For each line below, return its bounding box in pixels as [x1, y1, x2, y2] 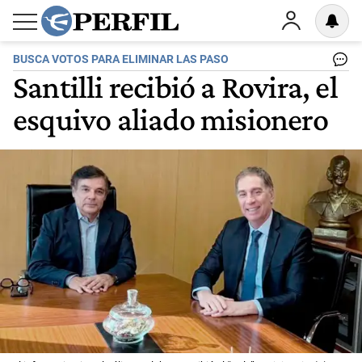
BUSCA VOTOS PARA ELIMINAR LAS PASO [13, 53, 229, 66]
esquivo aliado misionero [13, 100, 328, 137]
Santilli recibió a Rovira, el [13, 68, 338, 105]
